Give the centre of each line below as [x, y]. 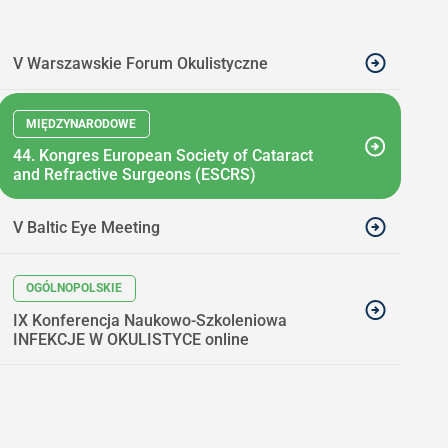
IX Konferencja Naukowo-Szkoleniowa [149, 320]
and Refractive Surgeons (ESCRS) [134, 175]
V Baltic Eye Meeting [86, 228]
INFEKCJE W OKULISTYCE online [130, 339]
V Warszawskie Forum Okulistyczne [140, 63]
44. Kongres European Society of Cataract [162, 156]
